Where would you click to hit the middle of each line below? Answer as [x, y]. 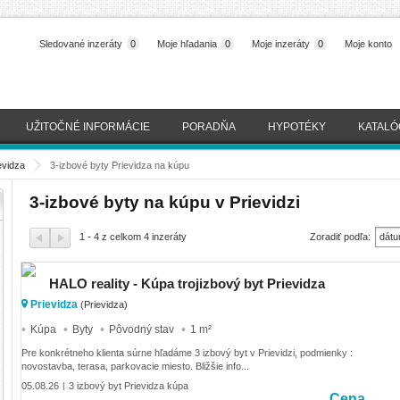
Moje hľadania [187, 44]
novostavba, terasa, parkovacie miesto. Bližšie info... [135, 366]
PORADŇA [209, 127]
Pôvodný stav [142, 329]
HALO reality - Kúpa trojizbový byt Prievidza [187, 283]
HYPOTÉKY [297, 127]
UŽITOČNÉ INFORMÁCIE [88, 127]
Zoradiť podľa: [340, 237]
